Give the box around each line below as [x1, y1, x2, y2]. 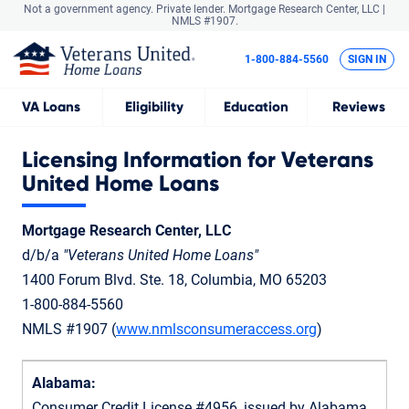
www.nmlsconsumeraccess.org [116, 320, 317, 338]
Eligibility [124, 100, 184, 114]
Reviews [331, 100, 385, 114]
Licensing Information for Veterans [22, 149, 373, 172]
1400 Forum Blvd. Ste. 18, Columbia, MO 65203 [22, 270, 327, 288]
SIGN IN [348, 53, 386, 67]
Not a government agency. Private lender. [24, 3, 225, 16]
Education [224, 100, 288, 114]
